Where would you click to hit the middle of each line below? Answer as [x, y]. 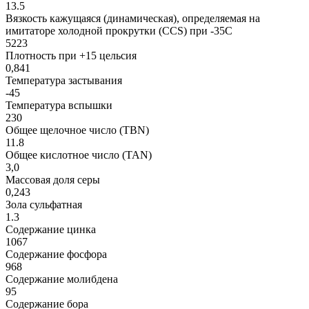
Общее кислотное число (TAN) [79, 154]
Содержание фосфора [56, 254]
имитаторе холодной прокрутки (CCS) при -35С [119, 30]
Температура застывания [64, 80]
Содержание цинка [51, 229]
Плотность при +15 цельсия [71, 55]
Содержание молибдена [62, 279]
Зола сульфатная [44, 204]
